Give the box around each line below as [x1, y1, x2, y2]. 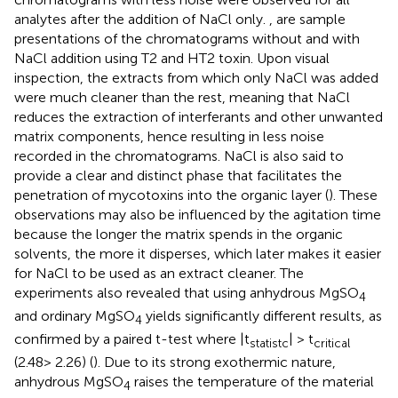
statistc [250, 336, 289, 351]
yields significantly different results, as [142, 307, 382, 324]
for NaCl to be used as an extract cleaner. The [14, 264, 304, 282]
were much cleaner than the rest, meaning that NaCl [14, 88, 350, 106]
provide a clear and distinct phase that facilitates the [14, 166, 342, 184]
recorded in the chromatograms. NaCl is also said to [14, 147, 344, 164]
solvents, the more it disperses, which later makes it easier [14, 244, 381, 262]
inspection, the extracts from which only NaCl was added [14, 68, 378, 86]
